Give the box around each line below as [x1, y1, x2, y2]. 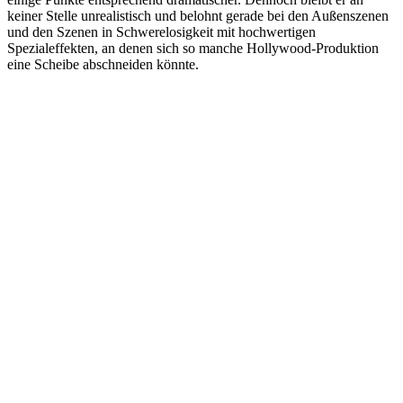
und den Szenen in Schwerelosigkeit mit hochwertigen [7, 23, 316, 40]
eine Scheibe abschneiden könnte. [7, 56, 199, 72]
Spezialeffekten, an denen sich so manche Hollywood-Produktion [7, 40, 379, 56]
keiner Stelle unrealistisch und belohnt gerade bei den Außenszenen [7, 7, 389, 23]
